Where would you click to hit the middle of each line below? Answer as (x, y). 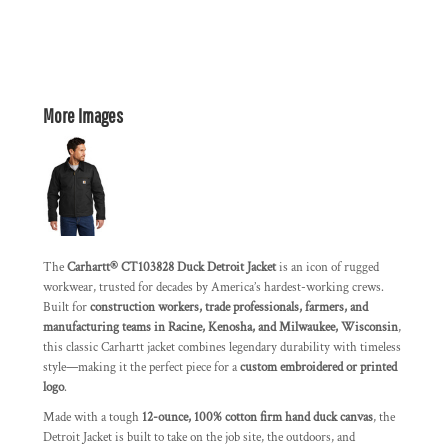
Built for (66, 307)
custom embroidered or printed (318, 367)
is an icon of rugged (327, 267)
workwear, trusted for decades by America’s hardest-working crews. (213, 287)
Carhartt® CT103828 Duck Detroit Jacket (171, 267)
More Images (83, 115)
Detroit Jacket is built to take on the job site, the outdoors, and (199, 437)
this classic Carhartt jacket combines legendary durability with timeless (222, 347)
